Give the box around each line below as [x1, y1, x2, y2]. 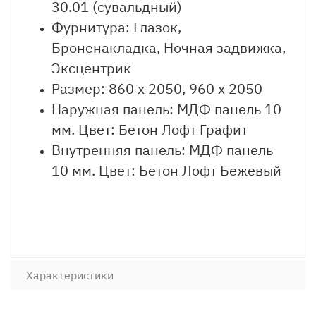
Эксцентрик [51, 59, 131, 78]
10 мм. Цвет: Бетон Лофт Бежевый [51, 161, 281, 180]
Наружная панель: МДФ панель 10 [51, 99, 281, 119]
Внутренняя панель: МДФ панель [51, 140, 273, 159]
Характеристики [26, 268, 114, 282]
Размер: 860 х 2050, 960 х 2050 [51, 79, 262, 98]
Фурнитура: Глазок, [51, 18, 181, 37]
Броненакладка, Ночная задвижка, [51, 38, 286, 57]
